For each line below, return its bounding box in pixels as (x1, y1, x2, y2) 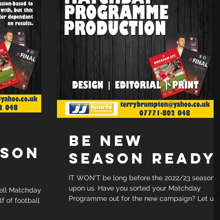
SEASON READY (69, 149, 216, 167)
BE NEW (69, 131, 143, 150)
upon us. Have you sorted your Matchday (69, 184, 201, 192)
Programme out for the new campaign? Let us (69, 194, 217, 202)
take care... (69, 204, 103, 213)
